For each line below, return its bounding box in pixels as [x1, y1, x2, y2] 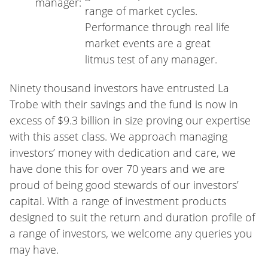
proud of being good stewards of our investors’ [10, 177, 239, 192]
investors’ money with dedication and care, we [10, 145, 236, 160]
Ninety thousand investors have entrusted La [10, 80, 229, 95]
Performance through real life [85, 19, 230, 34]
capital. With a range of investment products [10, 193, 226, 208]
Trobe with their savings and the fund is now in [10, 96, 238, 111]
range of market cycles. [85, 3, 200, 18]
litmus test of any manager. [85, 51, 217, 66]
